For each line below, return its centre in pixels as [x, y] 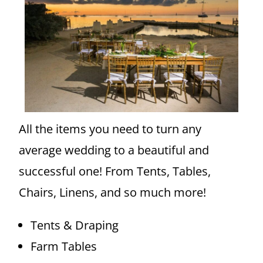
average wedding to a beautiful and [114, 150]
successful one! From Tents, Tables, [115, 171]
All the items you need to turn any [110, 129]
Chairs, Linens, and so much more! [114, 193]
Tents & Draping [75, 225]
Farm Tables [64, 247]
